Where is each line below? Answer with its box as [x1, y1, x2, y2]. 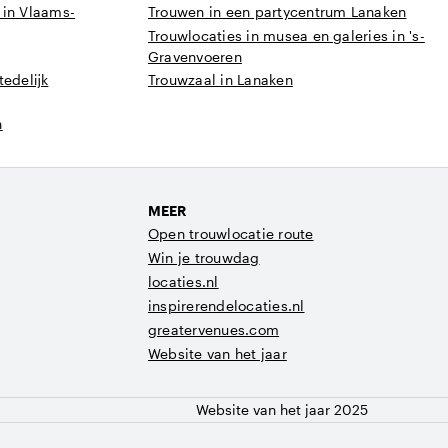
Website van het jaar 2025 [196, 401, 368, 418]
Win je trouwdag [148, 249, 260, 266]
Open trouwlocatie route [148, 225, 314, 242]
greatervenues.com [148, 321, 280, 338]
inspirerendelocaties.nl [148, 297, 305, 314]
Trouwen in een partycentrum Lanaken [148, 3, 407, 20]
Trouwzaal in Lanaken [148, 71, 293, 88]
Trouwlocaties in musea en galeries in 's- [148, 27, 425, 44]
